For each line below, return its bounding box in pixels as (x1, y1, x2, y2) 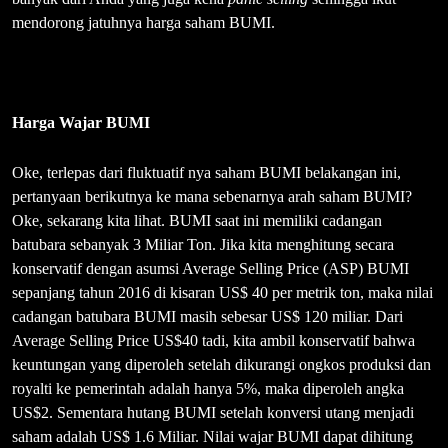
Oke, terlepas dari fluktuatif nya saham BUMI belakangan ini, (12, 164, 401, 182)
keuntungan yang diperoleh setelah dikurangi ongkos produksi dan (12, 356, 431, 374)
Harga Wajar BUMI (12, 114, 150, 132)
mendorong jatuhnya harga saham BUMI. (12, 14, 275, 32)
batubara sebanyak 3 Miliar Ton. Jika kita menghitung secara (12, 236, 394, 254)
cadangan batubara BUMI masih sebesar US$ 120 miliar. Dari (12, 308, 403, 326)
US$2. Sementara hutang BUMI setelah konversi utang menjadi (12, 404, 414, 422)
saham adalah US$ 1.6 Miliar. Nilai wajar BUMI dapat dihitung (12, 428, 413, 446)
